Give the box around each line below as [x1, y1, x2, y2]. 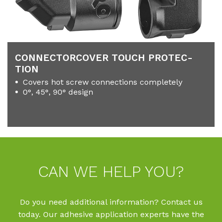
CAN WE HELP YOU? [38, 162, 184, 181]
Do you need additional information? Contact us [19, 197, 203, 207]
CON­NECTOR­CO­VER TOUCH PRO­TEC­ [15, 52, 193, 64]
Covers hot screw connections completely [23, 77, 182, 87]
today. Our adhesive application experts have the [18, 210, 204, 220]
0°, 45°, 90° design [23, 87, 93, 97]
